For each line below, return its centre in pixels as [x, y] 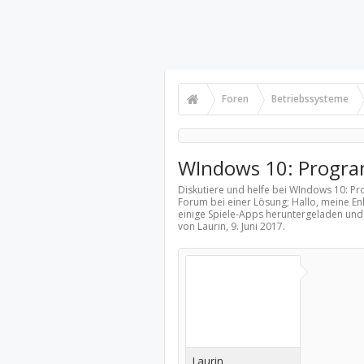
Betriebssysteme [310, 99]
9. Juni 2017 [256, 226]
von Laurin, [204, 226]
